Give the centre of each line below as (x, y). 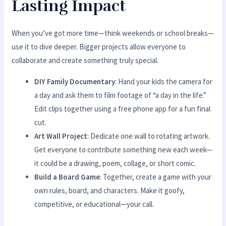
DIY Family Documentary (75, 81)
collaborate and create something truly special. (85, 60)
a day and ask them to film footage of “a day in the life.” (121, 95)
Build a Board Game (67, 177)
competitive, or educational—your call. (94, 204)
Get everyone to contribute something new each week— (124, 149)
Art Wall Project (61, 136)
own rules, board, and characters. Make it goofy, (110, 190)
